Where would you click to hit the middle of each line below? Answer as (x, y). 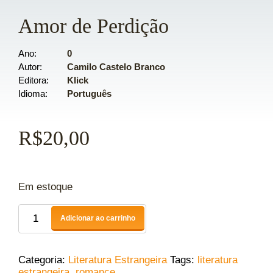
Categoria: (43, 260)
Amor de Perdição (94, 25)
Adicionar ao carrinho (98, 218)
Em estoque (45, 187)
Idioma (32, 94)
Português (89, 94)
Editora (32, 80)
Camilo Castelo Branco (116, 67)
